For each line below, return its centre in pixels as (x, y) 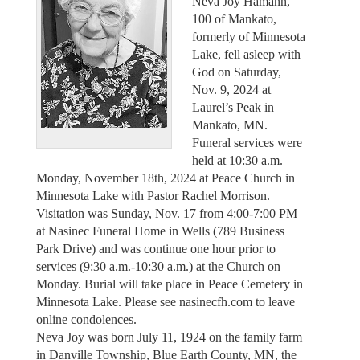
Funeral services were (247, 142)
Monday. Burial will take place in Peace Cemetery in (169, 284)
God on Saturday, (237, 72)
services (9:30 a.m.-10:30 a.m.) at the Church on (158, 266)
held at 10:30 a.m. (237, 160)
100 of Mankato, (234, 18)
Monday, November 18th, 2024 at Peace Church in (165, 178)
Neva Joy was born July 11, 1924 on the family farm (169, 337)
